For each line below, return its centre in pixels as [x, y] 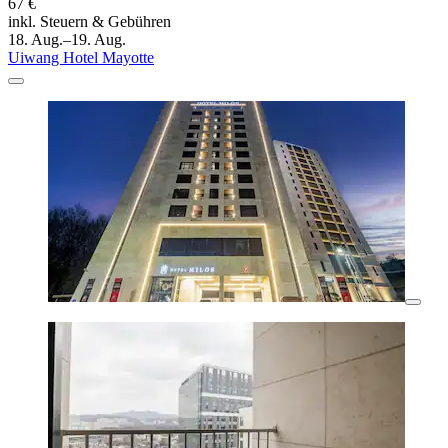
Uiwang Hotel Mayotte [81, 58]
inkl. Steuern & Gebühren [89, 22]
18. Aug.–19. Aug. [67, 40]
